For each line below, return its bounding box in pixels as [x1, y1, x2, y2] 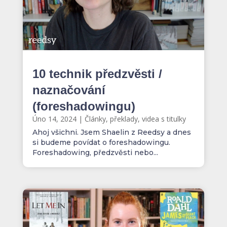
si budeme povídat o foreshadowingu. [32, 138, 170, 147]
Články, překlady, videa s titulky [84, 114, 186, 124]
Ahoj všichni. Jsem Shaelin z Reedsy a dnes [32, 128, 191, 137]
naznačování [32, 83, 105, 97]
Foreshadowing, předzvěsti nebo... [32, 148, 158, 158]
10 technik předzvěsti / [32, 67, 162, 81]
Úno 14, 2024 [32, 114, 77, 124]
